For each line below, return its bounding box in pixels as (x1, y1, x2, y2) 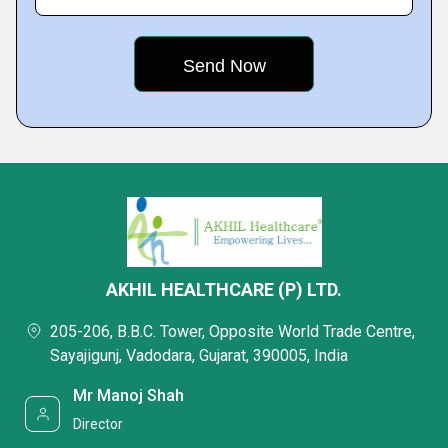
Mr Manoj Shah (73, 386, 185, 406)
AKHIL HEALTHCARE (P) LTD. (106, 279, 342, 301)
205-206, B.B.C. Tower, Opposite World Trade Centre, (50, 322, 415, 342)
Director (73, 416, 124, 433)
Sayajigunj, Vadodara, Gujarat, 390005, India (50, 346, 348, 366)
